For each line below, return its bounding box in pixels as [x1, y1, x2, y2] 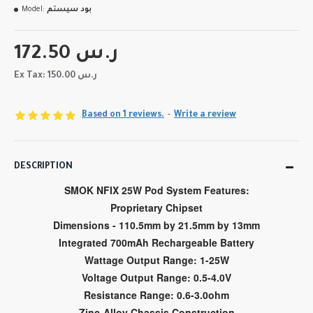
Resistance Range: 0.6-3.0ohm [84, 288, 229, 303]
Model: [22, 6, 45, 15]
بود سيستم [47, 6, 92, 15]
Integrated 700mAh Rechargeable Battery [59, 235, 254, 250]
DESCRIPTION [14, 162, 73, 173]
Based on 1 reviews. [82, 110, 164, 121]
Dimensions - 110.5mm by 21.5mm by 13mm [53, 218, 260, 233]
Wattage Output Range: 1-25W [84, 253, 229, 268]
